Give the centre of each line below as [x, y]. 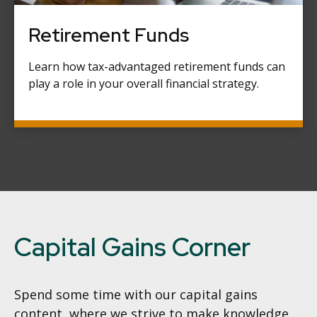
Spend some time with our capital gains [136, 294]
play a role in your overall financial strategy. [144, 83]
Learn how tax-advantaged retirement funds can [157, 66]
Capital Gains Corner [132, 247]
